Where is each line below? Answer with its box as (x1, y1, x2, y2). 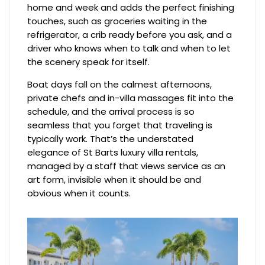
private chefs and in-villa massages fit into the (27, 92, 234, 105)
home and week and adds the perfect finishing (27, 1, 235, 14)
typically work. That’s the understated (27, 132, 194, 146)
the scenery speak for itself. (27, 56, 150, 69)
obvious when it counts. (27, 187, 131, 200)
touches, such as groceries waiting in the (27, 15, 208, 28)
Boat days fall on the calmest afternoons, (27, 78, 212, 91)
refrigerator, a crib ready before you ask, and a (27, 28, 232, 41)
